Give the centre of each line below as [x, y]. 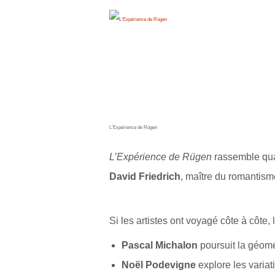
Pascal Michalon [160, 245]
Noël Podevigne [159, 265]
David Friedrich [145, 176]
